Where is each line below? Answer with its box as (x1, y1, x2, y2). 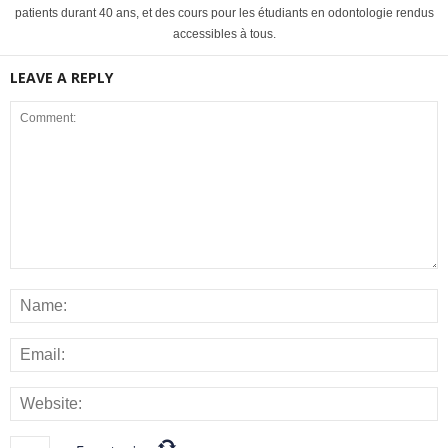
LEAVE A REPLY (10, 68, 113, 88)
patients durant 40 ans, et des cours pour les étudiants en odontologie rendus (14, 6, 434, 21)
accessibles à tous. (172, 27, 276, 42)
